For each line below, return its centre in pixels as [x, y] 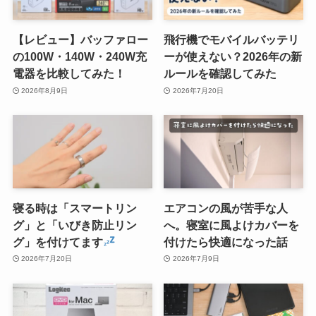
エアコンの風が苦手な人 [226, 208]
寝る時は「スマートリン [74, 208]
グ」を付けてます [57, 242]
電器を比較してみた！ [69, 74]
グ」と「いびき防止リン [74, 225]
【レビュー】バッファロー [80, 40]
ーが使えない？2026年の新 [233, 57]
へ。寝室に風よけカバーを [232, 225]
